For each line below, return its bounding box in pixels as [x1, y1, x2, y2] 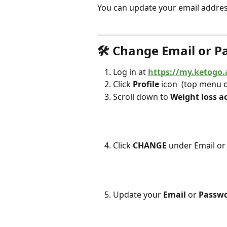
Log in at [113, 66, 148, 78]
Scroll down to [113, 91, 170, 102]
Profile [133, 79, 159, 90]
